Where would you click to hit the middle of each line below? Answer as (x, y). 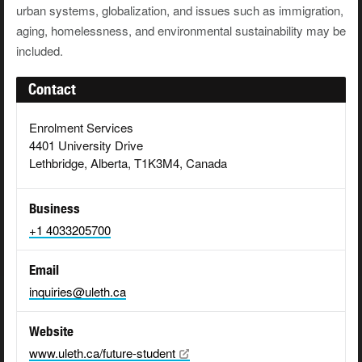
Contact (52, 89)
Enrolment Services (81, 128)
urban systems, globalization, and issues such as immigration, (180, 11)
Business (55, 209)
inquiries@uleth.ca (78, 292)
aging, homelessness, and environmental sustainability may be (181, 31)
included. (40, 51)
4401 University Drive (86, 145)
